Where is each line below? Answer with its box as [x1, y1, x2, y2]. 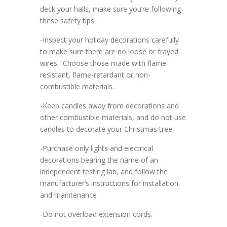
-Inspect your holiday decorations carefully [40, 35, 179, 45]
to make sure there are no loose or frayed [40, 47, 178, 57]
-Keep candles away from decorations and [40, 101, 179, 111]
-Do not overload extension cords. [40, 209, 153, 219]
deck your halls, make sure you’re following [40, 4, 181, 14]
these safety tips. [40, 16, 96, 26]
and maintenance [40, 190, 97, 200]
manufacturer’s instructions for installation [40, 178, 178, 188]
